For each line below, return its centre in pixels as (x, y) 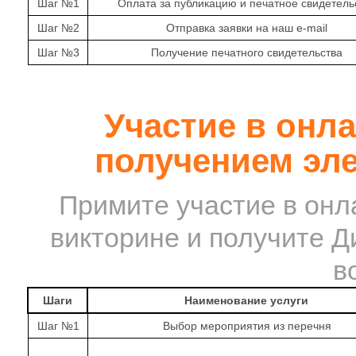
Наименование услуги (246, 300)
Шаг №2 (58, 28)
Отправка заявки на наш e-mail (247, 28)
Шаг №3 (58, 52)
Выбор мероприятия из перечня (247, 326)
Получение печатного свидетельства (247, 52)
